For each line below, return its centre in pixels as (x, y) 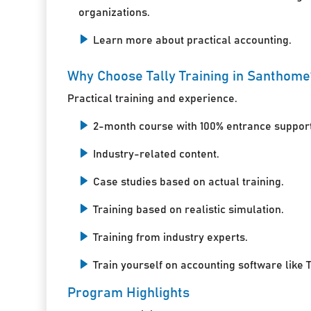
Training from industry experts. (171, 237)
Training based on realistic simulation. (189, 209)
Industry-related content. (157, 154)
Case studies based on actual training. (189, 182)
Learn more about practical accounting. (193, 40)
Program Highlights (129, 293)
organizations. (115, 12)
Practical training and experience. (153, 98)
